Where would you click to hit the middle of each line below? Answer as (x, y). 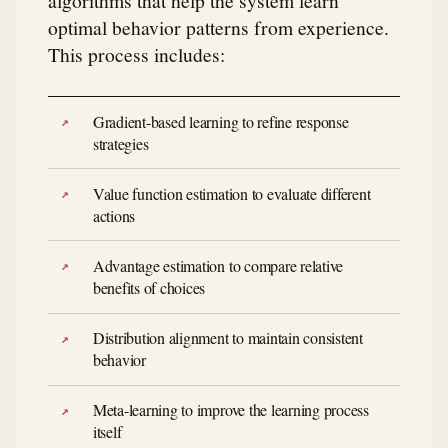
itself (107, 432)
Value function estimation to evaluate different (231, 193)
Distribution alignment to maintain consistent (227, 338)
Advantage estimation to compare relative (218, 265)
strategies (120, 143)
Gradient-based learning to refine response (220, 121)
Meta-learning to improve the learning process (230, 410)
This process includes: (136, 53)
